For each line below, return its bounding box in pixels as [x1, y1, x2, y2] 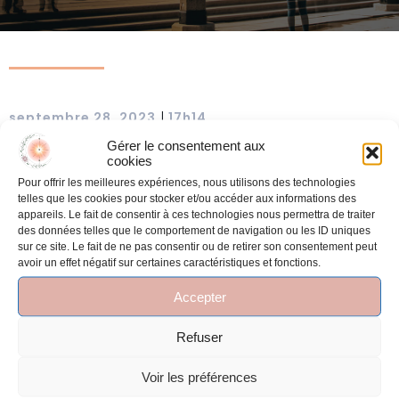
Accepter [173, 289, 226, 304]
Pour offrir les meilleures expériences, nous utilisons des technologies [18, 175, 355, 189]
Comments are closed [118, 247, 272, 265]
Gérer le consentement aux [107, 137, 265, 153]
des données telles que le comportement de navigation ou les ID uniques [18, 224, 370, 237]
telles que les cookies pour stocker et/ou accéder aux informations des [18, 191, 356, 205]
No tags [42, 201, 82, 215]
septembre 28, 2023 [9, 108, 156, 126]
